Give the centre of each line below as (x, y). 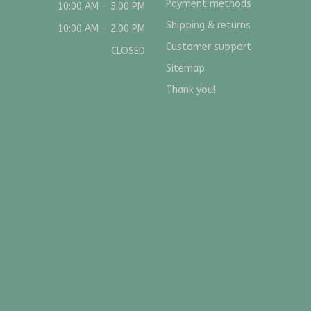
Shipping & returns (208, 26)
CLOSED (128, 51)
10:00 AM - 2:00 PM (101, 29)
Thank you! (191, 90)
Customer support (209, 47)
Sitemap (185, 69)
